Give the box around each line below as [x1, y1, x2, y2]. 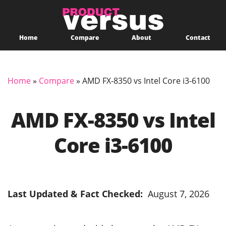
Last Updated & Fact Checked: [8, 187, 145, 200]
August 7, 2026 [145, 187, 209, 200]
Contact [185, 33, 210, 42]
